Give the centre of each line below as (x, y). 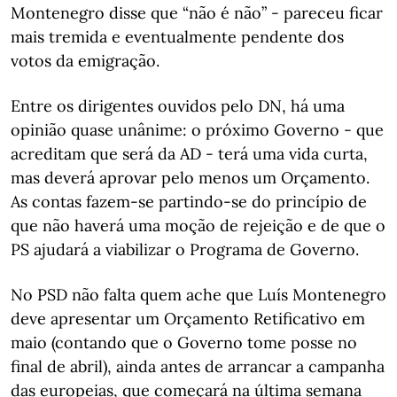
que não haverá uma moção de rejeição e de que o (198, 225)
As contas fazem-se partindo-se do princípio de (189, 201)
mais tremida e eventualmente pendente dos (177, 36)
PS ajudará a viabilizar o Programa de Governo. (185, 249)
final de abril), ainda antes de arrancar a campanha (198, 366)
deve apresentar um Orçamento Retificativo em (188, 318)
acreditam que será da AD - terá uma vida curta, (189, 153)
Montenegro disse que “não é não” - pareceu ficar (197, 12)
